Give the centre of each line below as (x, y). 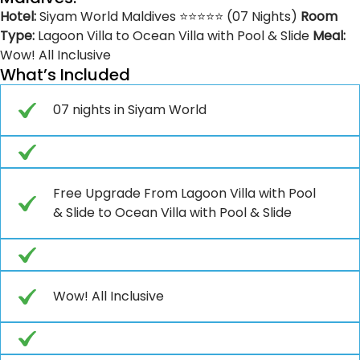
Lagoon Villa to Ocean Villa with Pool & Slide (174, 35)
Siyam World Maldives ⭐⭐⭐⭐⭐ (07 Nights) (168, 16)
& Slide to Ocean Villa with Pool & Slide (172, 212)
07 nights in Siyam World (130, 109)
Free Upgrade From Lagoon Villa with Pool (184, 193)
